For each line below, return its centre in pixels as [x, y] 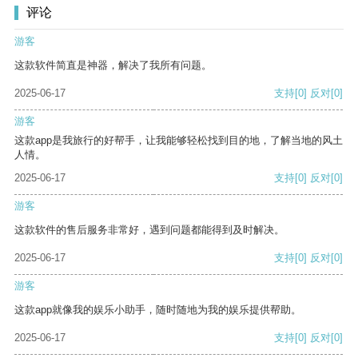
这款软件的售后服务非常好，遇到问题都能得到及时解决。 [149, 230]
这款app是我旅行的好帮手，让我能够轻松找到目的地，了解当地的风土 [179, 141]
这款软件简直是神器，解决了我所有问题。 [113, 66]
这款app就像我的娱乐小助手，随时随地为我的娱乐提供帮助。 [158, 310]
